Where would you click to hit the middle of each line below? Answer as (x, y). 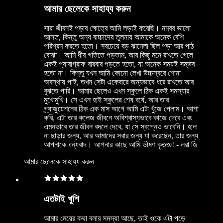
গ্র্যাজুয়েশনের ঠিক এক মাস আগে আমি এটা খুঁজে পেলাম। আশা (121, 109)
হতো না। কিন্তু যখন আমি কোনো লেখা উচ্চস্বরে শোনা (112, 73)
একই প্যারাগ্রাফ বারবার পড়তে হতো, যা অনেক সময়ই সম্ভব (119, 64)
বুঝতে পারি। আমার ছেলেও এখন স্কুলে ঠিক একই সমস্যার (116, 91)
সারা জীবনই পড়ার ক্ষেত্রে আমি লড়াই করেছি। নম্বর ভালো (117, 28)
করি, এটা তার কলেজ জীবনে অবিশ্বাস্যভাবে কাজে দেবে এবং (118, 118)
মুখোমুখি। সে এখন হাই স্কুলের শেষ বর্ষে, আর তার (106, 100)
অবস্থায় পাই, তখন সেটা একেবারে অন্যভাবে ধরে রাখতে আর (119, 82)
